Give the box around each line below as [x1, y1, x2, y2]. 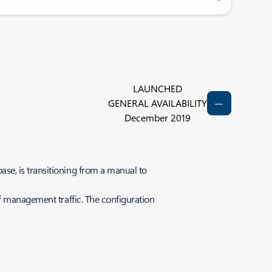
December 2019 [124, 111, 191, 124]
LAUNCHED [132, 82, 182, 95]
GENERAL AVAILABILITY [107, 97, 207, 109]
